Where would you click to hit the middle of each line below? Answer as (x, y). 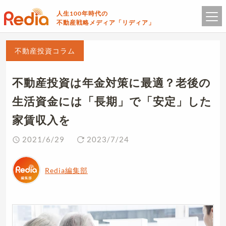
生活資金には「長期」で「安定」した (112, 101)
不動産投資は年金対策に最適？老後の (111, 82)
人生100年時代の (82, 13)
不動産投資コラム (45, 51)
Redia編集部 (66, 170)
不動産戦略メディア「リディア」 (106, 22)
